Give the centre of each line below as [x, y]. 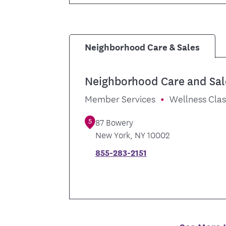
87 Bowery [114, 122]
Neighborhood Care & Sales [143, 46]
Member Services [120, 99]
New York [112, 135]
